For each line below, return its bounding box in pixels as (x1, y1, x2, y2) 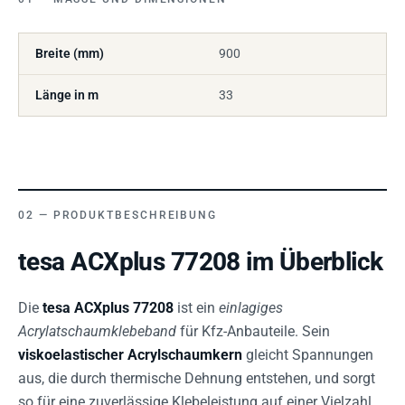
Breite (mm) (35, 46, 104, 61)
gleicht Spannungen (242, 346, 373, 363)
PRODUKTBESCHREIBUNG (52, 209, 218, 221)
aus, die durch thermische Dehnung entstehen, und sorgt (18, 370, 375, 387)
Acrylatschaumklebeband (18, 323, 176, 340)
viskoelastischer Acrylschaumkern (18, 346, 242, 363)
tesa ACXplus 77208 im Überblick (18, 247, 383, 277)
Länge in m (35, 88, 99, 102)
